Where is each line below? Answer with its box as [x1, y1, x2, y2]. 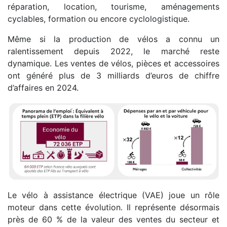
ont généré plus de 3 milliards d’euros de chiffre [8, 70, 219, 81]
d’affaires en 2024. [8, 83, 79, 93]
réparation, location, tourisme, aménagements [8, 2, 219, 12]
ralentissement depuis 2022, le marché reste [8, 46, 219, 57]
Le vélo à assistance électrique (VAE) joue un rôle [8, 190, 219, 201]
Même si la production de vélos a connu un [8, 34, 219, 45]
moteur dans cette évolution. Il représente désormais [8, 202, 219, 213]
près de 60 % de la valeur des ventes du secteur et [8, 214, 219, 225]
